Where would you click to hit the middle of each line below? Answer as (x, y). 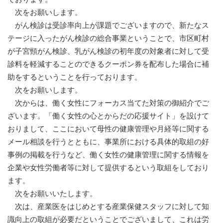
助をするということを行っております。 (75, 77)
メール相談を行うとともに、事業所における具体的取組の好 (108, 142)
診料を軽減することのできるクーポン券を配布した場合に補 (108, 64)
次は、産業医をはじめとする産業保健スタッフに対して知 (108, 207)
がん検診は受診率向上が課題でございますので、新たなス (108, 25)
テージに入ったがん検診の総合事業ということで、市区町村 (108, 38)
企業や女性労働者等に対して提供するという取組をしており (108, 168)
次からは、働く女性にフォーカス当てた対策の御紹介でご (108, 103)
